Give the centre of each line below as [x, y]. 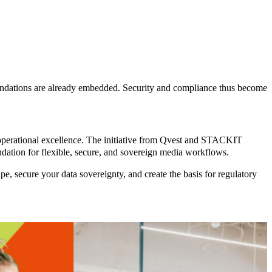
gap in [45, 257]
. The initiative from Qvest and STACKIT [162, 140]
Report [20, 238]
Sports [19, 227]
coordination [57, 247]
